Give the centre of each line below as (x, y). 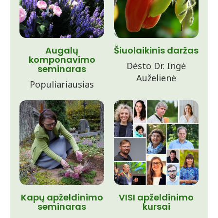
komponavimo (62, 60)
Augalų (62, 50)
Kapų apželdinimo (62, 197)
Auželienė (156, 78)
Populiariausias (62, 84)
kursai (156, 207)
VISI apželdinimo (156, 197)
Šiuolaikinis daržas (156, 50)
